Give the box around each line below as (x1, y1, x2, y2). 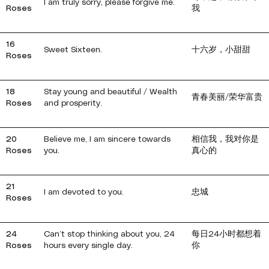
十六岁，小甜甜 (192, 46, 250, 54)
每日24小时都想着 (192, 230, 261, 238)
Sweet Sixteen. (44, 46, 102, 54)
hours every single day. (44, 241, 133, 250)
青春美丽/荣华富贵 (192, 93, 262, 101)
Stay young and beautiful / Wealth (44, 88, 177, 96)
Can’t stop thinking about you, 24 (44, 230, 175, 238)
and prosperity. (44, 99, 102, 107)
